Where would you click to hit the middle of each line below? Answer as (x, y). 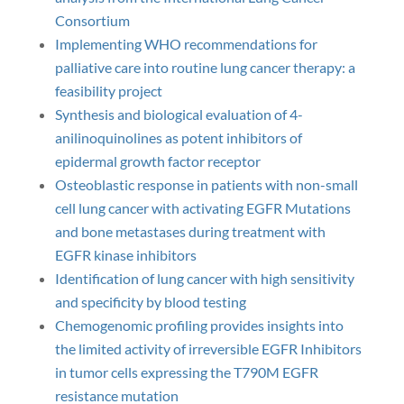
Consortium (92, 20)
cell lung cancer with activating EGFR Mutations (202, 208)
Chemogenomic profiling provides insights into (199, 325)
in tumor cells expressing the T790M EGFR (186, 372)
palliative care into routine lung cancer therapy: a (205, 67)
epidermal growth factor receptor (157, 161)
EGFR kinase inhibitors (125, 255)
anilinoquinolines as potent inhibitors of (178, 138)
